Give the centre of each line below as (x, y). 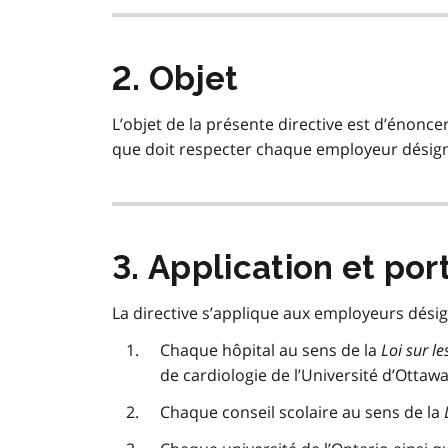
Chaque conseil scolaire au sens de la (302, 412)
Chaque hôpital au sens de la (270, 350)
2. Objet (175, 79)
